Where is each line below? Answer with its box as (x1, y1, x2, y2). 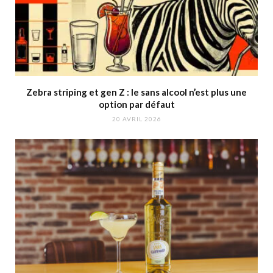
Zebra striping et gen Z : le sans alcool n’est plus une (26, 86, 247, 97)
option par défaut (98, 98, 175, 110)
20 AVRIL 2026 (112, 115, 161, 122)
